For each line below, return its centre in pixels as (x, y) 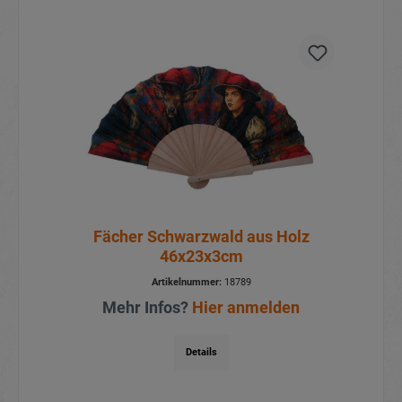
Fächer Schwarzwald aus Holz (201, 236)
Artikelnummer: (186, 282)
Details (201, 352)
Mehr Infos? (147, 307)
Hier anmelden (246, 307)
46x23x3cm (201, 256)
